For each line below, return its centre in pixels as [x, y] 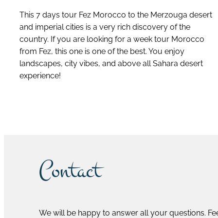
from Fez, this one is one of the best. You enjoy [102, 51]
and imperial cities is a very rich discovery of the [105, 27]
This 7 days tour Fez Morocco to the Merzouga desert [116, 15]
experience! [40, 75]
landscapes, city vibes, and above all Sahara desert [111, 63]
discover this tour [111, 112]
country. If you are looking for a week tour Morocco [112, 39]
